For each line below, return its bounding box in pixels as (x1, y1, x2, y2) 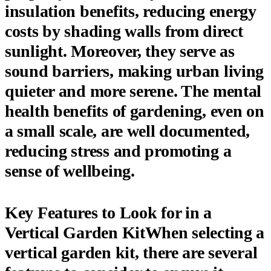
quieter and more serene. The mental (5, 81, 262, 100)
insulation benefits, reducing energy (5, 1, 256, 21)
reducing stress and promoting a (5, 141, 232, 160)
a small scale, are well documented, (5, 121, 250, 140)
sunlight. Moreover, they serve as (5, 41, 235, 60)
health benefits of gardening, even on (5, 101, 264, 120)
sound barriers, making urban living (5, 61, 264, 80)
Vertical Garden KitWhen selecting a (5, 223, 265, 242)
